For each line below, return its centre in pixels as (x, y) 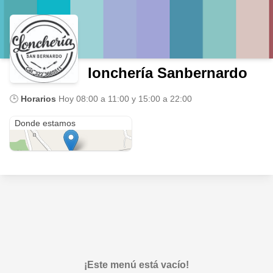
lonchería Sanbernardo (168, 73)
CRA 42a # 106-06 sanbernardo (68, 110)
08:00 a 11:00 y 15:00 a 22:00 (134, 99)
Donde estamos (45, 123)
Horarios (38, 99)
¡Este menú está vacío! (136, 265)
